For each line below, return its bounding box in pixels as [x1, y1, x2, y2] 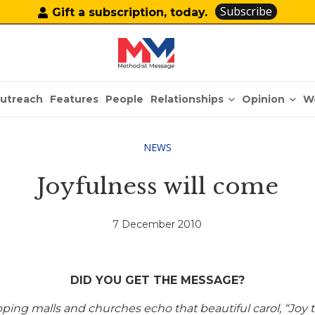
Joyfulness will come [36, 172, 278, 200]
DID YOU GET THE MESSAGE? [70, 274, 245, 288]
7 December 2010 [112, 218, 202, 231]
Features [50, 93, 99, 105]
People [105, 93, 144, 105]
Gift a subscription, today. [52, 5, 208, 19]
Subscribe [220, 4, 273, 19]
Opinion [242, 92, 285, 105]
